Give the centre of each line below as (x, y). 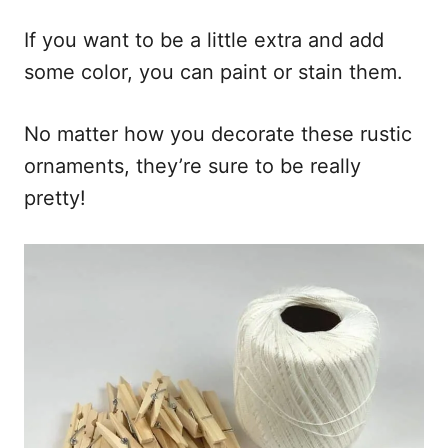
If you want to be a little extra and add (204, 40)
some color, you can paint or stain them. (219, 72)
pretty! (61, 198)
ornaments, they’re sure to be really (192, 166)
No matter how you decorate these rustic (218, 134)
